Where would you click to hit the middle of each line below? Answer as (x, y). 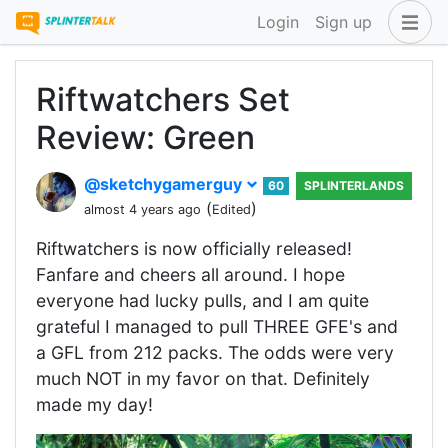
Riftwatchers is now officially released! (194, 248)
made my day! (94, 404)
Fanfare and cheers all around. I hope (190, 274)
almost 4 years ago (142, 209)
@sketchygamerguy (165, 184)
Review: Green (145, 137)
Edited (231, 209)
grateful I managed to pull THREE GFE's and (217, 326)
